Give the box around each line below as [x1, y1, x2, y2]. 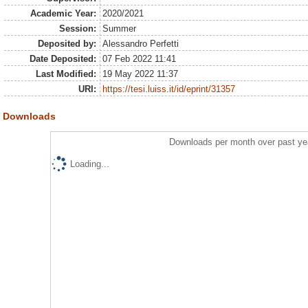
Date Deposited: [29, 54, 96, 64]
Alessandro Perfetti [102, 38, 179, 49]
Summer [102, 23, 137, 34]
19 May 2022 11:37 [102, 69, 179, 79]
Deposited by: [37, 38, 96, 49]
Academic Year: [30, 8, 96, 19]
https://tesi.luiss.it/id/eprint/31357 [102, 84, 236, 94]
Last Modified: [35, 69, 96, 79]
